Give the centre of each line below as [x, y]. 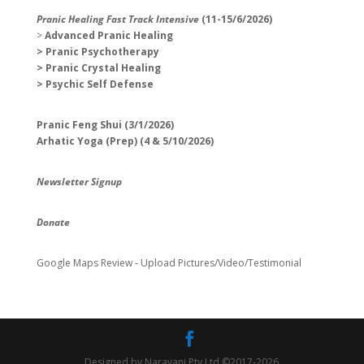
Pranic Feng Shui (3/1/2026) [105, 124]
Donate [53, 222]
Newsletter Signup [79, 181]
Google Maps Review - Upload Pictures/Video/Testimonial [169, 262]
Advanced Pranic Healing [108, 35]
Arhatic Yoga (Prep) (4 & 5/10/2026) [125, 141]
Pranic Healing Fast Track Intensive [117, 19]
